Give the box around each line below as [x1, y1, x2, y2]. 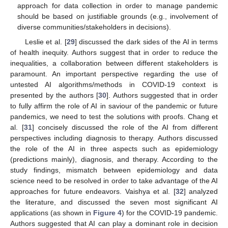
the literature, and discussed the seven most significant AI [10, 197, 218, 206]
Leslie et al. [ [24, 37, 67, 46]
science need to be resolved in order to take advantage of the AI [10, 176, 218, 185]
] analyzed [183, 187, 218, 195]
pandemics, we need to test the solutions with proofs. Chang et [10, 112, 218, 121]
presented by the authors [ [10, 91, 99, 99]
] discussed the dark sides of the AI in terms [74, 37, 218, 46]
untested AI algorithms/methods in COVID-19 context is [10, 80, 218, 89]
